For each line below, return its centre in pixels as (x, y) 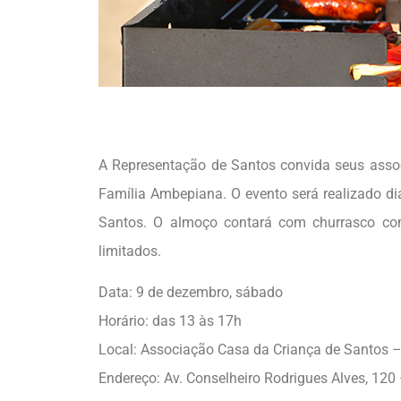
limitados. (130, 251)
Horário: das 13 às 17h (170, 321)
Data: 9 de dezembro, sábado (191, 293)
